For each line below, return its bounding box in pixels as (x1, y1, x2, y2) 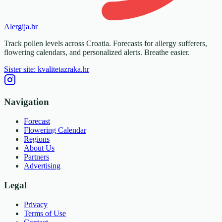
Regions (24, 135, 50, 144)
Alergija (4, 22, 29, 31)
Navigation (4, 97, 49, 108)
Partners (24, 153, 49, 162)
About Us (24, 144, 55, 153)
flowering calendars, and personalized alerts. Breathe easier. (4, 48, 190, 56)
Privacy (24, 200, 48, 209)
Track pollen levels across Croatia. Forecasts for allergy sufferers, (4, 39, 207, 48)
